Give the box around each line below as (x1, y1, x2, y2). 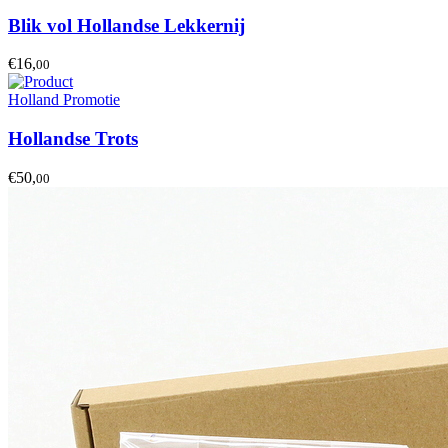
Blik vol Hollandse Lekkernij (8, 14, 245, 36)
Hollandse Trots (8, 128, 138, 150)
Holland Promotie (8, 91, 120, 109)
